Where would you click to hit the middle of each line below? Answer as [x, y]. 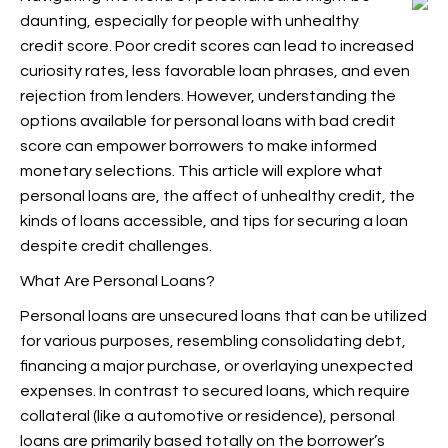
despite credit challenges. [116, 246]
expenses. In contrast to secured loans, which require [215, 391]
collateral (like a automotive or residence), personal [207, 416]
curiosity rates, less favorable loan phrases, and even [215, 71]
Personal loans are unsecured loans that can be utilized [223, 316]
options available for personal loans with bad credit [208, 121]
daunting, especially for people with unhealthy [189, 21]
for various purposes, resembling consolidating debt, [213, 341]
